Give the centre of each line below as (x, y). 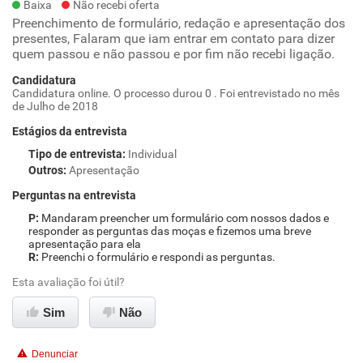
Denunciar (55, 354)
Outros (46, 170)
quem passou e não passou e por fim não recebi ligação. (173, 54)
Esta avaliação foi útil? (68, 282)
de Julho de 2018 (55, 106)
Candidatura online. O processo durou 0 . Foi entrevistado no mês (176, 93)
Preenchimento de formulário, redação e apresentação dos (179, 23)
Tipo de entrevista (75, 154)
